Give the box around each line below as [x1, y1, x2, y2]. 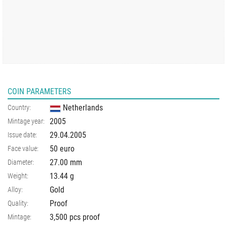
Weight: [8, 172, 28, 180]
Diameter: [8, 158, 34, 167]
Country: [8, 103, 31, 112]
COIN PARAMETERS [8, 87, 71, 97]
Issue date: [8, 131, 37, 139]
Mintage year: [8, 117, 45, 126]
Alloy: [8, 185, 23, 194]
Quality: [8, 199, 28, 208]
